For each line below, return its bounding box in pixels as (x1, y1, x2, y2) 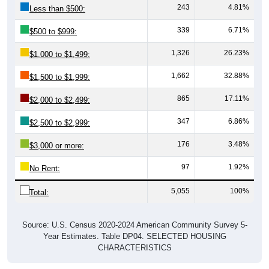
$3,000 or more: (29, 129, 84, 139)
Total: (29, 176, 49, 186)
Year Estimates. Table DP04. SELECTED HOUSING (43, 220, 226, 229)
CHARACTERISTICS (97, 231, 172, 241)
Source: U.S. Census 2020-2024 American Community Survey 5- (22, 208, 247, 218)
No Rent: (29, 152, 60, 162)
